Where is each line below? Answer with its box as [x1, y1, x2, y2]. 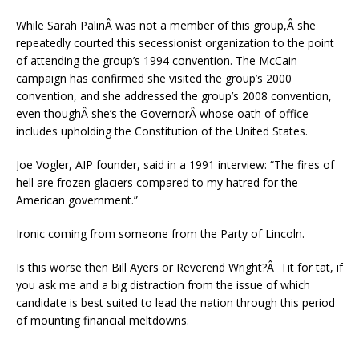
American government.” [16, 192, 138, 208]
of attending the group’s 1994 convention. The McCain [16, 53, 297, 68]
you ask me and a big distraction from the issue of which [16, 277, 310, 292]
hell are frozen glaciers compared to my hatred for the [16, 175, 298, 190]
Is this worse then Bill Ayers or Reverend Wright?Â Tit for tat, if [16, 260, 343, 275]
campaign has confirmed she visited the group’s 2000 [16, 71, 292, 86]
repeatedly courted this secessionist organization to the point [16, 35, 334, 50]
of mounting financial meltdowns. [16, 313, 189, 328]
